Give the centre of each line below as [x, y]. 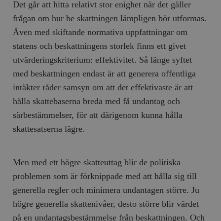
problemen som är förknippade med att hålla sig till [105, 176]
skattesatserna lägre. [49, 129]
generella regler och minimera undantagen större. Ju [106, 190]
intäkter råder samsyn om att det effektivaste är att [103, 87]
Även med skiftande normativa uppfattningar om [100, 32]
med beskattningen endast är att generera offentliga [105, 73]
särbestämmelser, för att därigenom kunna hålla [98, 115]
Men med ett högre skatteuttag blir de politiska [97, 162]
